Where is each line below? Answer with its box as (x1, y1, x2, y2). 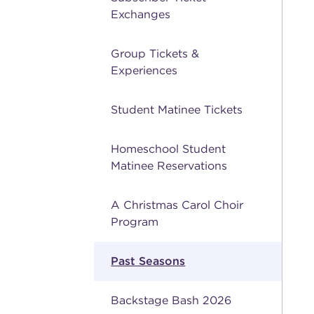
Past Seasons (111, 254, 186, 268)
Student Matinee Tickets (111, 102, 243, 116)
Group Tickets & (111, 46, 200, 60)
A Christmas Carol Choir (111, 198, 244, 212)
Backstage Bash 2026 (111, 293, 232, 307)
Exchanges (111, 7, 171, 21)
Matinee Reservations (111, 158, 228, 172)
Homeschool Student (111, 142, 226, 156)
